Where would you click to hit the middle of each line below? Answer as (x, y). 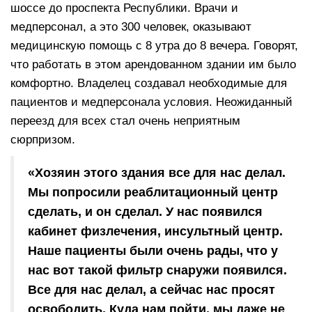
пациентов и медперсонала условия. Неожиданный (151, 102)
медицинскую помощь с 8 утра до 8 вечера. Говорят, (154, 46)
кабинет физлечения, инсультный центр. (155, 232)
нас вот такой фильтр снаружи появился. (157, 271)
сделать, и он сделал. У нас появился (145, 212)
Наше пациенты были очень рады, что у (153, 251)
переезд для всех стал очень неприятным (125, 121)
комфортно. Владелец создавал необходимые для (149, 84)
